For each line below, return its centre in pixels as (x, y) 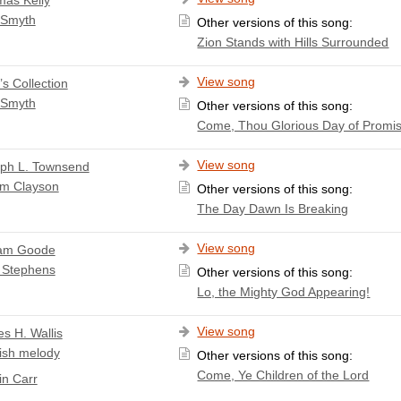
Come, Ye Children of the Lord (283, 375)
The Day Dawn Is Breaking (273, 208)
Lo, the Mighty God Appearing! (284, 291)
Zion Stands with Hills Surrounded (293, 42)
